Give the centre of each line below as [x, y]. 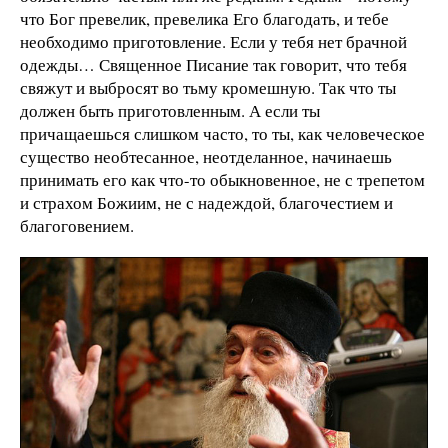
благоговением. [77, 226]
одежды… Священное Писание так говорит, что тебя [213, 65]
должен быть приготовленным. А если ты [170, 111]
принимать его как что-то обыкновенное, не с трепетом [222, 180]
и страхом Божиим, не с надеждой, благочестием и [206, 203]
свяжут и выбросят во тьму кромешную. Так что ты [208, 88]
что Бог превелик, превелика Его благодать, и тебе [204, 19]
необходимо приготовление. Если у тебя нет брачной [213, 42]
